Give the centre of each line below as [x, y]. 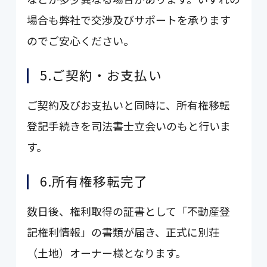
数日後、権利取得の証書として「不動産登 [129, 211]
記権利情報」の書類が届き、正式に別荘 [123, 232]
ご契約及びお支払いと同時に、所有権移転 [129, 105]
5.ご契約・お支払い [101, 74]
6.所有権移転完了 [94, 181]
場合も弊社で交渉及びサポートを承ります [129, 19]
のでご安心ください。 [81, 40]
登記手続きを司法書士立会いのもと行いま [129, 125]
